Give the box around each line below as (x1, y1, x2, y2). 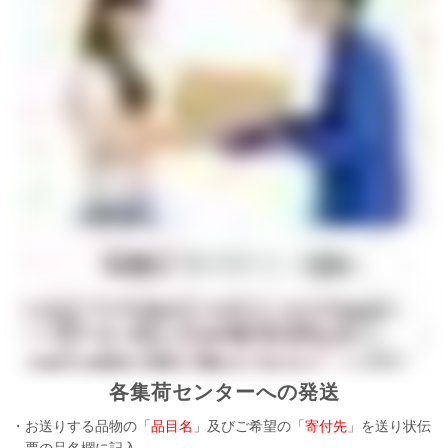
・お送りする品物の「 (11, 418, 152, 435)
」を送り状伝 (347, 418, 432, 435)
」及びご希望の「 (193, 418, 306, 435)
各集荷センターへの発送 (108, 381, 340, 404)
